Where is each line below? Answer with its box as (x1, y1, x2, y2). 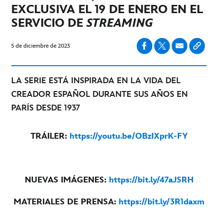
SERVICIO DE (11, 16, 87, 30)
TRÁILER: (30, 131, 70, 141)
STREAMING (87, 16, 153, 30)
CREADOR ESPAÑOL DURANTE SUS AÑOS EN (11, 89, 188, 99)
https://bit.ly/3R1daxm (119, 197, 204, 207)
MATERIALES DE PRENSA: (14, 197, 119, 207)
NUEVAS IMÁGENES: (24, 175, 109, 185)
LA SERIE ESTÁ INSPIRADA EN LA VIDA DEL (11, 75, 181, 86)
